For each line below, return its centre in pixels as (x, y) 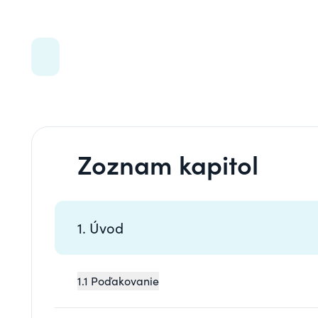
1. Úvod (100, 227)
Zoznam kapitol (168, 163)
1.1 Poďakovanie (118, 280)
